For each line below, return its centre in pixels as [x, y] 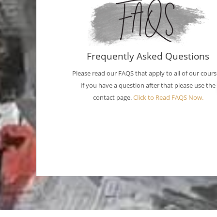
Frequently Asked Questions [148, 56]
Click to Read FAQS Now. [168, 97]
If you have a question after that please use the [148, 85]
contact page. [113, 97]
